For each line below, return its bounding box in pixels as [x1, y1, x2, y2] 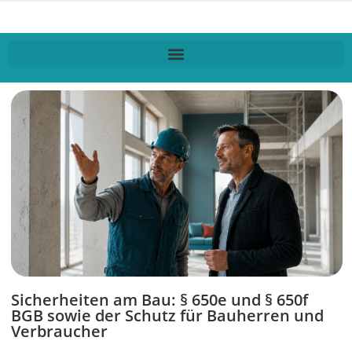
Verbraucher [11, 321, 108, 343]
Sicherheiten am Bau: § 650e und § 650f [11, 289, 308, 311]
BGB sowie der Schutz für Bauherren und [11, 305, 324, 327]
